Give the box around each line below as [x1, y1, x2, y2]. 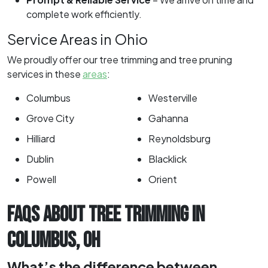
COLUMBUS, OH [7, 227, 100, 254]
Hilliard [26, 132, 55, 145]
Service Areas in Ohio [7, 30, 148, 48]
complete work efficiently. [26, 7, 142, 20]
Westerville [148, 91, 197, 104]
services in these [7, 67, 83, 80]
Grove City [26, 111, 74, 124]
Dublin [26, 152, 54, 165]
